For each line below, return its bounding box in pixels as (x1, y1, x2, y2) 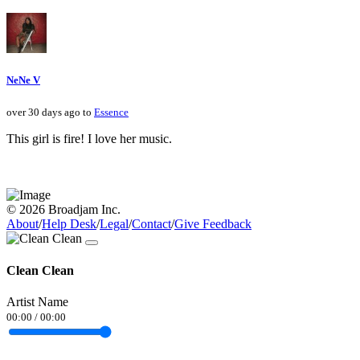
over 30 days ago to (6, 106, 94, 119)
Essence (94, 106, 129, 119)
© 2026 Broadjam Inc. (6, 202, 121, 217)
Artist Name (6, 294, 68, 309)
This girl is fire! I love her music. (6, 132, 172, 146)
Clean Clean (6, 263, 74, 277)
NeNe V (6, 74, 40, 87)
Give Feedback (174, 217, 252, 231)
